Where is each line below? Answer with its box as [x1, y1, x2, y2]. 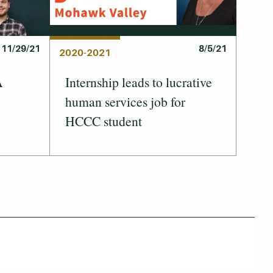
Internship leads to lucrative [65, 73, 212, 91]
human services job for [65, 92, 185, 110]
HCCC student [65, 112, 142, 130]
